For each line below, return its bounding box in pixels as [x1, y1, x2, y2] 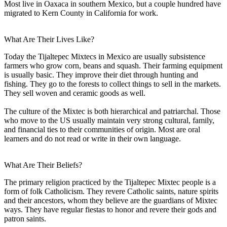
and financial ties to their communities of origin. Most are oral [4, 125, 200, 134]
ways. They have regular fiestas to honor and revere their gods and [4, 205, 216, 214]
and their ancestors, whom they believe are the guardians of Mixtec [4, 196, 217, 205]
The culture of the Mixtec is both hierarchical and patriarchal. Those [4, 106, 220, 116]
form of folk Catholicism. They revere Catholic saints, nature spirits [4, 186, 218, 196]
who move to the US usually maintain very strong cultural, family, [4, 116, 214, 125]
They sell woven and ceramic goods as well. [4, 88, 145, 97]
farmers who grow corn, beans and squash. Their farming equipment [4, 61, 222, 70]
